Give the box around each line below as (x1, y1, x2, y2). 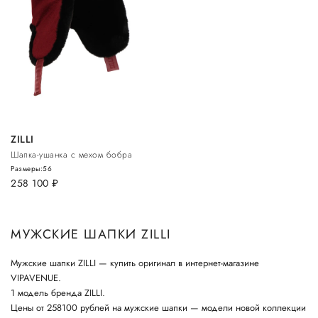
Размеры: (11, 163, 43, 174)
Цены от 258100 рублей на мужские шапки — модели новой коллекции (11, 300, 306, 314)
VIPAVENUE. (11, 270, 61, 285)
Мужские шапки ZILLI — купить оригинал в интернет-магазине (11, 256, 259, 270)
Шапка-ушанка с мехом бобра (11, 148, 132, 161)
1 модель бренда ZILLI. (11, 285, 105, 300)
